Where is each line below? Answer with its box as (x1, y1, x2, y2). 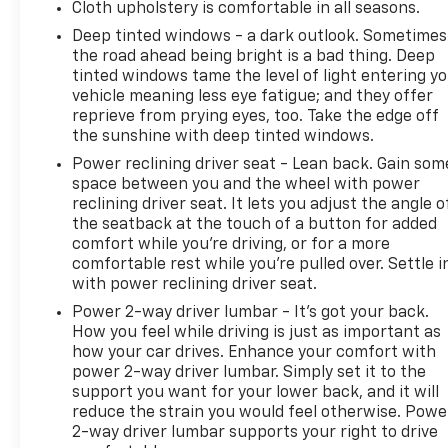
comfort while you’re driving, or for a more (72, 236, 391, 253)
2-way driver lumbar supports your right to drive (72, 424, 439, 441)
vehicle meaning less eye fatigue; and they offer (72, 88, 434, 105)
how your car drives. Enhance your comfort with (72, 344, 437, 361)
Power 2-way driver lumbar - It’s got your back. (72, 304, 430, 321)
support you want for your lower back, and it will (72, 384, 440, 401)
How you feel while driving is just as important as (72, 324, 442, 341)
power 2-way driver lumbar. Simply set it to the (72, 364, 427, 381)
